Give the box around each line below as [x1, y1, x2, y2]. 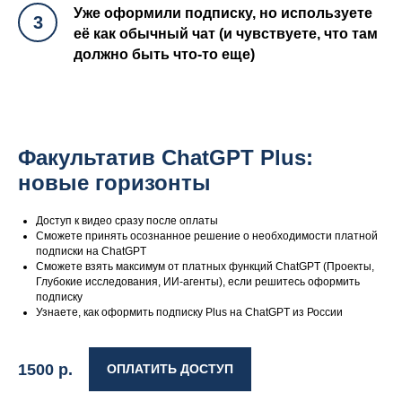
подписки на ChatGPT [36, 245, 146, 258]
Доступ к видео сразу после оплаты [36, 214, 218, 227]
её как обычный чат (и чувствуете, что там [74, 26, 378, 41]
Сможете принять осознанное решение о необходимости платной [36, 230, 378, 242]
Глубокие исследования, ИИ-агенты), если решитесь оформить [36, 275, 360, 288]
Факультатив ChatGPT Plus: [18, 145, 313, 170]
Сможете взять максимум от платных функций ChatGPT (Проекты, [36, 260, 374, 273]
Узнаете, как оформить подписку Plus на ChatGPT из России [36, 306, 343, 319]
